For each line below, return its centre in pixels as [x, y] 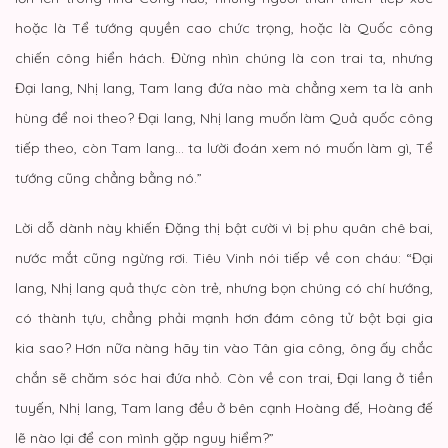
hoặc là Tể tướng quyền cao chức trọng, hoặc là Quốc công [224, 27]
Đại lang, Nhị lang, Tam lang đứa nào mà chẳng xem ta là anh [224, 87]
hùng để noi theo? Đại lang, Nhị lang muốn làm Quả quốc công [224, 117]
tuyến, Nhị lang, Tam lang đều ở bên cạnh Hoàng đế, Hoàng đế [224, 407]
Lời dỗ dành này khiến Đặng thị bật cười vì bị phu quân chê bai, [224, 227]
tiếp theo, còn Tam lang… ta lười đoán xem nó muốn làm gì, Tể [224, 147]
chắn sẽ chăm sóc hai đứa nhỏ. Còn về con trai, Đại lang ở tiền [224, 377]
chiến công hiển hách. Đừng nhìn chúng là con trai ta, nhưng [224, 57]
